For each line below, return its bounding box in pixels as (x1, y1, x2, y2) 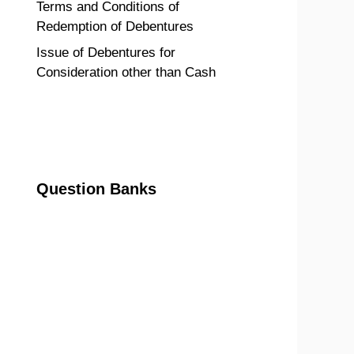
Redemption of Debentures (36, 18, 194, 34)
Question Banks (36, 180, 156, 198)
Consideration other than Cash (36, 65, 216, 80)
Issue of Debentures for (36, 45, 175, 60)
